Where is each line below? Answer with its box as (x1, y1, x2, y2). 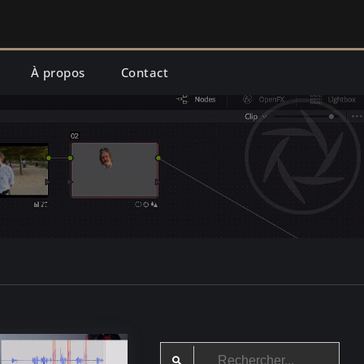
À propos (30, 63, 85, 80)
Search (159, 342, 202, 361)
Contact (120, 63, 169, 80)
